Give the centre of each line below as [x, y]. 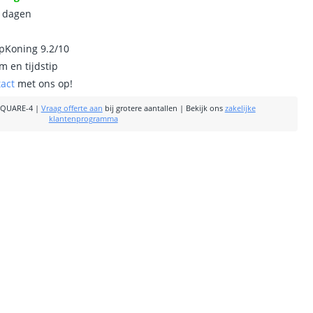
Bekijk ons [204, 108]
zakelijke [240, 108]
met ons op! [44, 83]
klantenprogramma [83, 119]
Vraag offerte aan [72, 108]
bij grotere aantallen [140, 108]
